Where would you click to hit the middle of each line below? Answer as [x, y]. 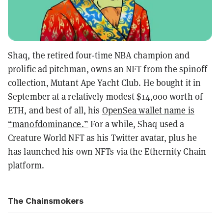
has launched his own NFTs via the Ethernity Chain [107, 151]
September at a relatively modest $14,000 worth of [105, 96]
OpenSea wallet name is [148, 110]
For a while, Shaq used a [136, 124]
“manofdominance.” [48, 124]
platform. [26, 165]
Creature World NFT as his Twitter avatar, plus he [102, 137]
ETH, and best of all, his [55, 110]
